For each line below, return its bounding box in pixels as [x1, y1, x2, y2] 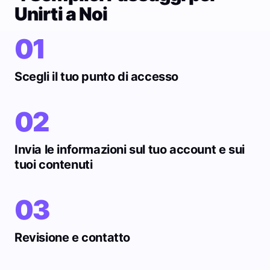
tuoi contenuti [14, 157, 93, 172]
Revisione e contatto [14, 230, 130, 245]
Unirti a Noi [14, 3, 108, 25]
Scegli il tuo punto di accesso [14, 69, 178, 84]
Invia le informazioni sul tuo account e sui [14, 142, 245, 157]
